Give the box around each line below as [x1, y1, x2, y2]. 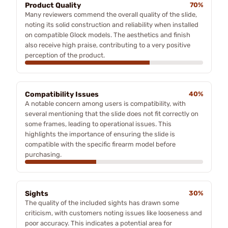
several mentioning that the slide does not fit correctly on [25, 109, 198, 118]
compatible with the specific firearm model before [25, 140, 176, 148]
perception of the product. [25, 51, 105, 59]
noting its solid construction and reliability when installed [25, 20, 198, 28]
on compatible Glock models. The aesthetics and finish [25, 31, 190, 39]
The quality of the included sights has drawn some [25, 198, 179, 207]
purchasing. [25, 150, 62, 158]
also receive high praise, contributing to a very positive [25, 41, 190, 49]
